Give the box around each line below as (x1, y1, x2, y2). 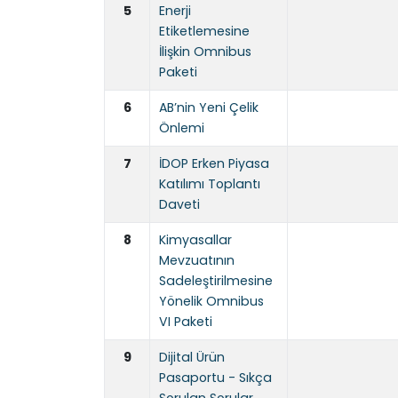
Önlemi (159, 119, 204, 138)
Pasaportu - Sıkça (159, 369, 272, 387)
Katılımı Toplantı (159, 175, 260, 194)
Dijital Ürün (159, 348, 225, 367)
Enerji (159, 2, 191, 20)
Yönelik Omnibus (159, 292, 264, 311)
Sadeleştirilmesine (159, 272, 273, 291)
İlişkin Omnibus (159, 43, 251, 61)
